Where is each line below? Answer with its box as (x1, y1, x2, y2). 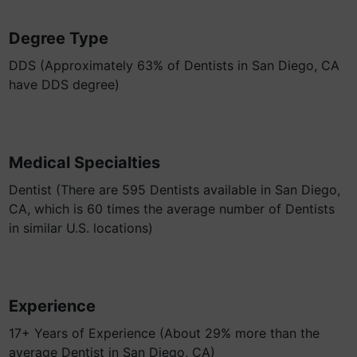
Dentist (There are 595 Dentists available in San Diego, (9, 182, 340, 198)
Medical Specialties (9, 153, 160, 172)
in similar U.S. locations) (9, 220, 153, 236)
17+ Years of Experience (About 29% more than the (9, 325, 320, 341)
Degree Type (9, 29, 108, 48)
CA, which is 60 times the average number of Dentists (9, 201, 335, 217)
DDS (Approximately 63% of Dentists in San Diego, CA (9, 57, 339, 73)
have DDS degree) (9, 76, 120, 92)
